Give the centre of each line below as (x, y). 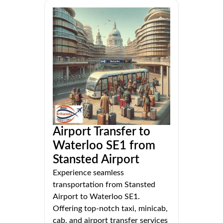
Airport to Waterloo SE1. (96, 196)
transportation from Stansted (104, 184)
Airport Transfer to (102, 132)
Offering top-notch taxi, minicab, (110, 208)
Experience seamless (88, 172)
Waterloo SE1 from (104, 146)
